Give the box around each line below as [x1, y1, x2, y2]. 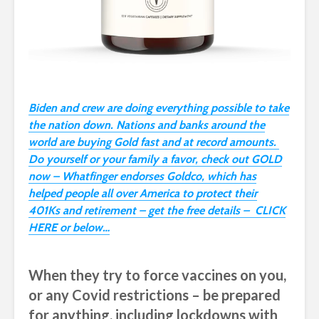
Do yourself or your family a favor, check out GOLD [28, 152, 282, 167]
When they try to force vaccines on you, [28, 266, 286, 284]
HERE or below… [28, 221, 110, 235]
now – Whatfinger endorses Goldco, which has [28, 169, 256, 184]
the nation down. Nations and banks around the [28, 118, 265, 132]
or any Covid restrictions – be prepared [28, 286, 281, 304]
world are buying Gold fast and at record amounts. [28, 135, 279, 150]
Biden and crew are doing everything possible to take [28, 101, 289, 115]
